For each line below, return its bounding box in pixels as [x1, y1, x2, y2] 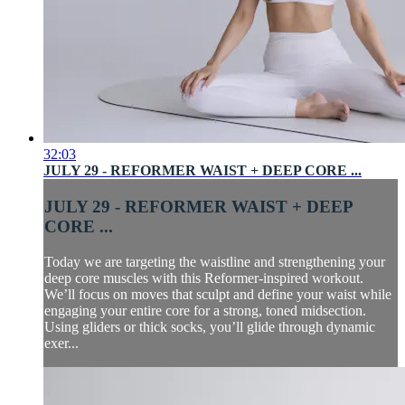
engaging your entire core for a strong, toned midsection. [44, 302, 366, 318]
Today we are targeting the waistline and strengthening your [44, 253, 385, 269]
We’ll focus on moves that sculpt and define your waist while [44, 286, 391, 302]
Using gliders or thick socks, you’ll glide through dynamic [44, 318, 375, 334]
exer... [44, 334, 79, 351]
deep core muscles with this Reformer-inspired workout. [44, 269, 363, 286]
